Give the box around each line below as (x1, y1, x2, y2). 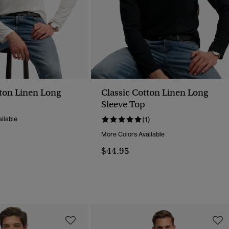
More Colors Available (101, 130, 165, 139)
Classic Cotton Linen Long (101, 87, 208, 99)
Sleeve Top (101, 99, 145, 110)
